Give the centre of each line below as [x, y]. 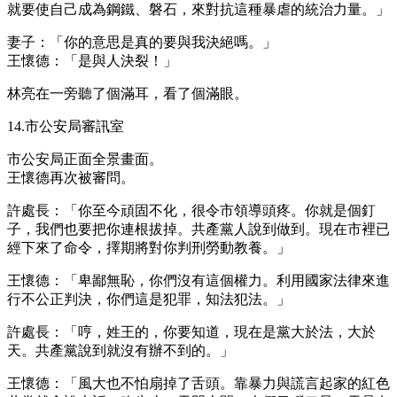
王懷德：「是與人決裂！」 [92, 60]
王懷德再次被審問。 [71, 177]
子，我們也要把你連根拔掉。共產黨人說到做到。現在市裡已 [198, 229]
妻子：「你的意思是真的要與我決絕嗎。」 [142, 42]
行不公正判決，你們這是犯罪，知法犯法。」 [149, 299]
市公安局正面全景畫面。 [85, 159]
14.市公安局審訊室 [66, 126]
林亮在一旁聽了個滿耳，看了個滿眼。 [128, 93]
